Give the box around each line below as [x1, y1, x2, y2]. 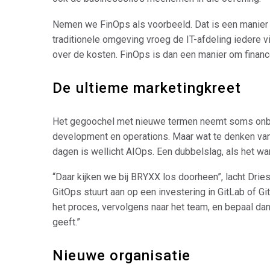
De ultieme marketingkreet [52, 79, 241, 96]
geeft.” [52, 216, 80, 228]
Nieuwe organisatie [52, 247, 191, 265]
